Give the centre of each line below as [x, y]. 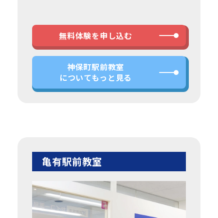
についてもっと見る [96, 78]
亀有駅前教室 [72, 161]
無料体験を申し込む [96, 36]
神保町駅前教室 [96, 67]
